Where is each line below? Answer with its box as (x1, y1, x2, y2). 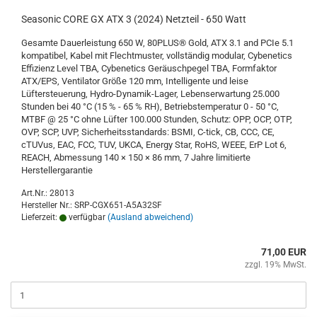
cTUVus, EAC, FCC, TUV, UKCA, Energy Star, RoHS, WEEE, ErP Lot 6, (21, 139, 287, 151)
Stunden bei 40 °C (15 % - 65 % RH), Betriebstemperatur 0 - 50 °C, (21, 101, 279, 113)
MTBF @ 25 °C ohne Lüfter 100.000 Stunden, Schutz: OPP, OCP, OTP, (21, 114, 292, 125)
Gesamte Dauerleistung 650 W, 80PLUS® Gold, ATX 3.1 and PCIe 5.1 (21, 38, 294, 49)
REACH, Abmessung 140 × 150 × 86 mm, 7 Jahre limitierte (21, 152, 250, 163)
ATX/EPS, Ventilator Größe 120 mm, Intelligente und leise (21, 76, 248, 87)
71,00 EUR (261, 246, 306, 258)
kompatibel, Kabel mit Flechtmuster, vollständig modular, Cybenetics (21, 50, 292, 62)
